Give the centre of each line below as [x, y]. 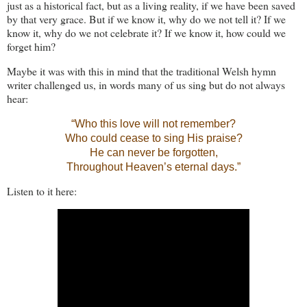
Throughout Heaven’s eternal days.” [153, 167]
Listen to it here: [42, 191]
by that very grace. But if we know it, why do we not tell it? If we [146, 19]
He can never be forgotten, [153, 152]
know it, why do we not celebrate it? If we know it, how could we [146, 32]
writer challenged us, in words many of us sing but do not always [146, 84]
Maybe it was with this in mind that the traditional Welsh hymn [142, 71]
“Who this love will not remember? [153, 123]
